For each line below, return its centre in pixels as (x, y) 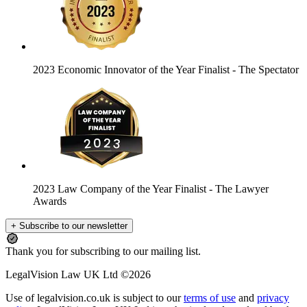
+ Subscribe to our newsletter (69, 226)
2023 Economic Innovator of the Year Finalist (133, 70)
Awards (50, 201)
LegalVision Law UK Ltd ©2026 (78, 275)
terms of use (210, 298)
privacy (273, 298)
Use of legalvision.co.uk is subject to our (95, 298)
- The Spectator (266, 70)
